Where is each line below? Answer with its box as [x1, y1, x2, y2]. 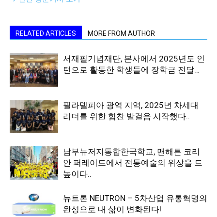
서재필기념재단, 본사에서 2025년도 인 [63, 54, 205, 63]
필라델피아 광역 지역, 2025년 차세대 [63, 100, 199, 110]
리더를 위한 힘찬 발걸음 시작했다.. [63, 111, 190, 121]
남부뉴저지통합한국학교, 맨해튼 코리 [63, 147, 200, 156]
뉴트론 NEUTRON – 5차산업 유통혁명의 [63, 193, 207, 203]
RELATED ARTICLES [15, 30, 76, 37]
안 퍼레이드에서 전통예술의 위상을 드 [63, 158, 202, 168]
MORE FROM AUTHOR [88, 30, 155, 37]
